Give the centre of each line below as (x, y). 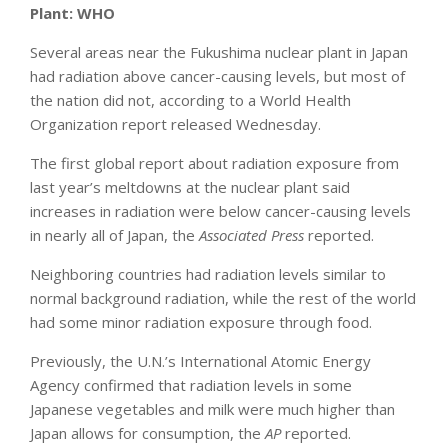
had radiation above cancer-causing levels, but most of (217, 76)
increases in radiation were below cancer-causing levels (220, 211)
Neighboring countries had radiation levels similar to (208, 274)
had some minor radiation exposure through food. (201, 322)
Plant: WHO (72, 13)
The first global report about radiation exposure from (214, 163)
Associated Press (251, 235)
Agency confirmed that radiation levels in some (191, 385)
